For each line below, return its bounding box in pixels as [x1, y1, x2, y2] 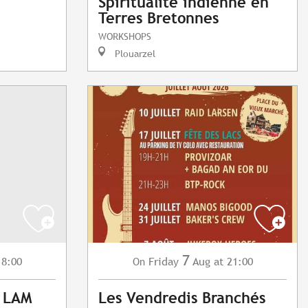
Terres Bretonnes [98, 10, 219, 27]
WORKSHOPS [98, 30, 151, 43]
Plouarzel [112, 47, 155, 60]
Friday [148, 255, 179, 269]
